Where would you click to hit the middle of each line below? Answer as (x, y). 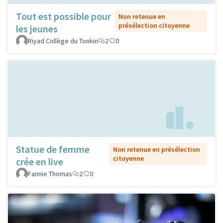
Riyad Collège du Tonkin (63, 41)
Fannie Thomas (50, 174)
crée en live (40, 162)
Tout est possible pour (63, 16)
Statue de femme (53, 149)
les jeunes (37, 29)
